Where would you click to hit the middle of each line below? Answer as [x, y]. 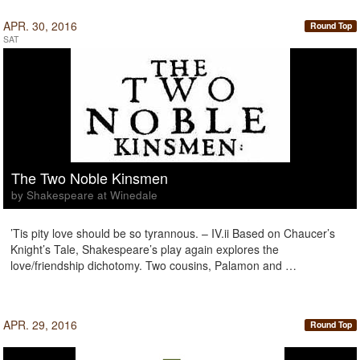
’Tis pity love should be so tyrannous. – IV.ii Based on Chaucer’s [173, 233]
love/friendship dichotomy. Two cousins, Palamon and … [153, 265]
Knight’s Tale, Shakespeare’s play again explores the [145, 249]
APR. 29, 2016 [40, 325]
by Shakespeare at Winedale [84, 195]
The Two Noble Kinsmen [90, 178]
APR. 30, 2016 [40, 26]
